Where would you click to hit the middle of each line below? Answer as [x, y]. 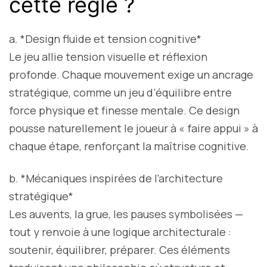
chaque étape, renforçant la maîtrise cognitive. [129, 146]
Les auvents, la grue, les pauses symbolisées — [126, 214]
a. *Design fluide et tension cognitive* [105, 39]
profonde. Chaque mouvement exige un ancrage [131, 75]
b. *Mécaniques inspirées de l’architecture [116, 178]
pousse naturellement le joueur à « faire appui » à [133, 128]
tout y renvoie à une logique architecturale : [120, 232]
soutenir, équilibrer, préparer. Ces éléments [119, 250]
